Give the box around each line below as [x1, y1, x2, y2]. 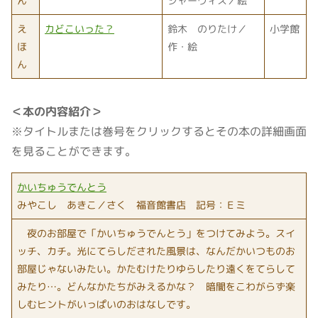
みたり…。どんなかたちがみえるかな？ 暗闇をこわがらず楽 [17, 279, 295, 293]
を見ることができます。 [11, 143, 136, 159]
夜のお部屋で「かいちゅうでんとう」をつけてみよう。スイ [17, 226, 295, 240]
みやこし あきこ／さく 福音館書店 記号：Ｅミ [17, 197, 246, 212]
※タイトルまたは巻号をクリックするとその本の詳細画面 [11, 123, 307, 139]
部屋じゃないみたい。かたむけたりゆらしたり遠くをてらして [17, 261, 295, 275]
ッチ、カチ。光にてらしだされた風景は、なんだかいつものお [17, 243, 295, 258]
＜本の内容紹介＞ [11, 103, 102, 119]
